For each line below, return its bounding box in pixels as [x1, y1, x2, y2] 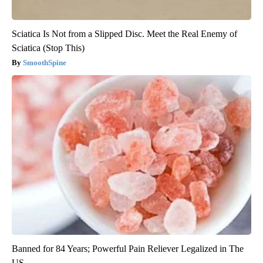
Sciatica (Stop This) [12, 42, 85, 53]
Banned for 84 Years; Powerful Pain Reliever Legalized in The [12, 243, 244, 254]
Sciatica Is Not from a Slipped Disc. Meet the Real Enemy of [12, 28, 237, 39]
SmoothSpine [23, 58, 66, 67]
